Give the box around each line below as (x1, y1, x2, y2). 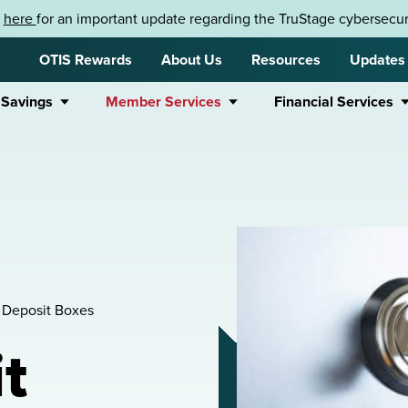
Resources (251, 49, 321, 70)
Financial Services (274, 91, 393, 112)
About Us (161, 49, 222, 70)
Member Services (106, 91, 221, 112)
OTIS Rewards (39, 49, 132, 70)
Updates (350, 49, 405, 70)
